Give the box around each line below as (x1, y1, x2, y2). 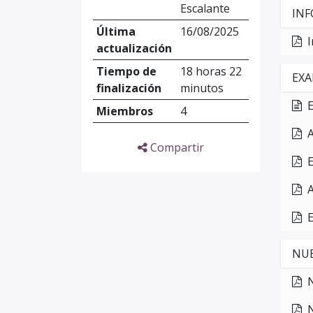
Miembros (96, 103, 153, 119)
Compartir (147, 140, 204, 155)
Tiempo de (96, 64, 156, 79)
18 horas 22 (180, 64, 242, 79)
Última (96, 24, 136, 39)
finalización (96, 80, 161, 96)
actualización (96, 41, 172, 56)
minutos (180, 80, 224, 96)
